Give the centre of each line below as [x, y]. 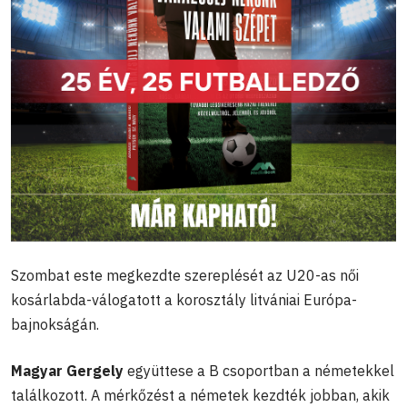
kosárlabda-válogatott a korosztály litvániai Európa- [184, 300]
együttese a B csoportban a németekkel [259, 371]
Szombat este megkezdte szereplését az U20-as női [185, 276]
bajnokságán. [55, 325]
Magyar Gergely [67, 371]
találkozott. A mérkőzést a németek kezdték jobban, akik [200, 396]
